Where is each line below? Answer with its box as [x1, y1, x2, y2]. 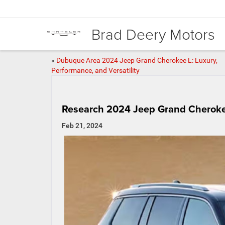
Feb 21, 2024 [62, 122, 102, 130]
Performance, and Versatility [51, 66, 140, 74]
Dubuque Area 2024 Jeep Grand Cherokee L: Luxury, [56, 56, 217, 64]
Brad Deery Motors [91, 23, 215, 44]
